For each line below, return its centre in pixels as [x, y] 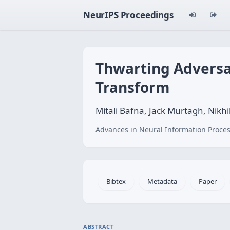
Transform [133, 87]
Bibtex [116, 181]
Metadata [162, 181]
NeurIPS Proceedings [128, 15]
